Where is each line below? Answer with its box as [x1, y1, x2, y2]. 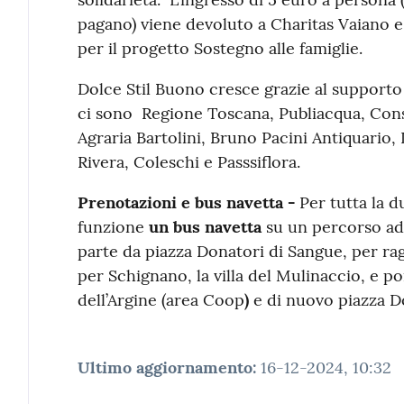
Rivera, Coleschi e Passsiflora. [77, 151, 300, 172]
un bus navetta [148, 216, 262, 237]
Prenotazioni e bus [77, 191, 222, 213]
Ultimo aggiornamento [77, 356, 252, 378]
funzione [77, 216, 149, 237]
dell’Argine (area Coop [77, 289, 244, 310]
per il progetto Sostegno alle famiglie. [77, 37, 363, 59]
